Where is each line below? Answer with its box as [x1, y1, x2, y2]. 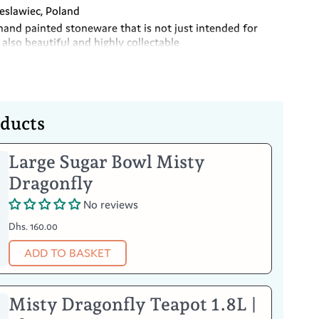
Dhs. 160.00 [9, 220, 58, 234]
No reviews [83, 197, 139, 211]
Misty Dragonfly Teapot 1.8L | [9, 293, 258, 315]
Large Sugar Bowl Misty [9, 150, 206, 172]
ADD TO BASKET [23, 244, 111, 261]
